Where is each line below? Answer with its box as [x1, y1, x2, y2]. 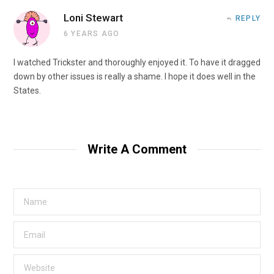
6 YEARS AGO [64, 29, 120, 38]
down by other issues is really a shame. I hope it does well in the [13, 71, 256, 81]
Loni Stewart [64, 11, 123, 24]
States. [13, 85, 41, 95]
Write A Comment [87, 141, 187, 157]
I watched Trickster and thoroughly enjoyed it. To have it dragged [13, 57, 261, 67]
